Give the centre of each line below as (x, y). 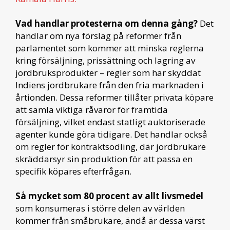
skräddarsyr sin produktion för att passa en (104, 159)
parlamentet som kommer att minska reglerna (110, 48)
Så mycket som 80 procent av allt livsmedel (109, 196)
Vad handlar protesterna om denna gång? (108, 23)
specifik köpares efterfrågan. (74, 171)
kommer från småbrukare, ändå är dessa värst (110, 220)
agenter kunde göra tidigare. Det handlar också (111, 134)
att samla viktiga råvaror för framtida (92, 109)
